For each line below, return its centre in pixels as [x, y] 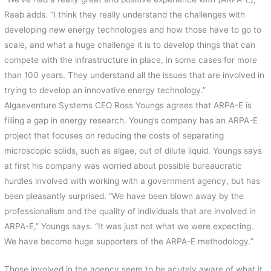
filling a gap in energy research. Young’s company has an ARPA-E [131, 120]
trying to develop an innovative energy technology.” [105, 90]
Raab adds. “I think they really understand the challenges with [125, 14]
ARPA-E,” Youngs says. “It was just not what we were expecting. [129, 226]
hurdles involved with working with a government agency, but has [132, 181]
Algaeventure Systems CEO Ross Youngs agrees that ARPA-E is [128, 105]
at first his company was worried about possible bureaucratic [123, 165]
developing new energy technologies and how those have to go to [133, 29]
